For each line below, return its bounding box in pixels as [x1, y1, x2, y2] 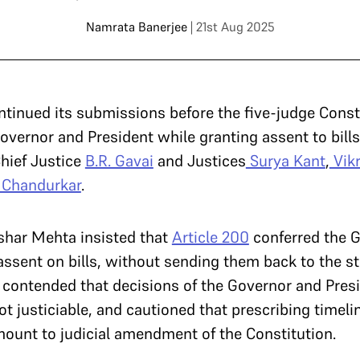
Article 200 [171, 227, 249, 247]
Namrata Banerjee [85, 18, 187, 35]
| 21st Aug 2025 [190, 18, 275, 35]
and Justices [153, 150, 246, 171]
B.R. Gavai [84, 150, 153, 171]
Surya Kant [245, 150, 325, 171]
